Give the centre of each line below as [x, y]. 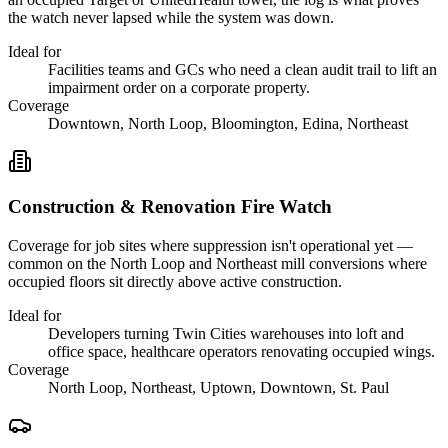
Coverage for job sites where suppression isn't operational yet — [210, 245]
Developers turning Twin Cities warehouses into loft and [226, 333]
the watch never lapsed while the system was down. [171, 18]
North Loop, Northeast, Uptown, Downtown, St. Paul [218, 387]
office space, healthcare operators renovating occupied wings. [241, 351]
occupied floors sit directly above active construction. [175, 281]
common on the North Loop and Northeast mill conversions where [217, 263]
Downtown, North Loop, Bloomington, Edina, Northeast [228, 124]
